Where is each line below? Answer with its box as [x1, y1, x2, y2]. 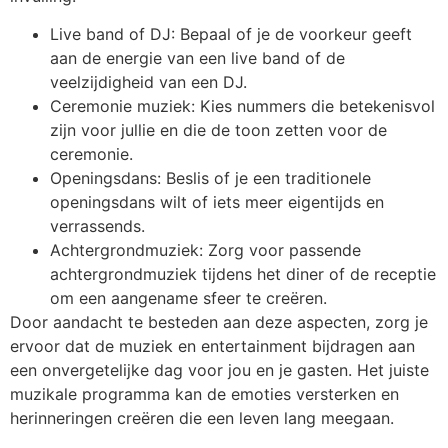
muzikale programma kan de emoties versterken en [10, 384, 399, 405]
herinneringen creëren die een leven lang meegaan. [10, 408, 394, 429]
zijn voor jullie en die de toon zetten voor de [50, 120, 387, 141]
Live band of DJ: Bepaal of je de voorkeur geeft [50, 24, 412, 45]
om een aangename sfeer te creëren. [50, 288, 327, 309]
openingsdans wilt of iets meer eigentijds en [50, 192, 384, 213]
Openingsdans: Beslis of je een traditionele [50, 168, 371, 189]
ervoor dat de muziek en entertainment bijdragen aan [10, 336, 415, 357]
